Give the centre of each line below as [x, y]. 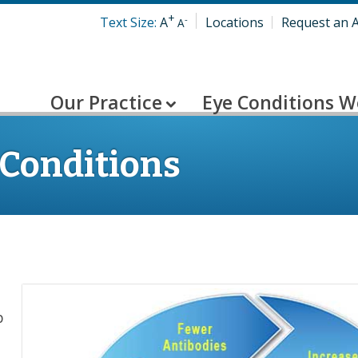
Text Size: [128, 22]
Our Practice [106, 102]
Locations [235, 22]
